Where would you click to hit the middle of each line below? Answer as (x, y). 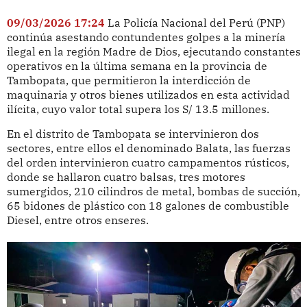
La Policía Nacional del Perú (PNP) (196, 22)
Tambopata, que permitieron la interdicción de (128, 80)
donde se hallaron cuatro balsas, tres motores (126, 177)
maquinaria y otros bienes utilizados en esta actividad (148, 94)
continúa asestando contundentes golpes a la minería (146, 37)
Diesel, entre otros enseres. (77, 220)
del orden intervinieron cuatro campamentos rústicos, (148, 163)
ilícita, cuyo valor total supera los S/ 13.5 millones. (138, 109)
